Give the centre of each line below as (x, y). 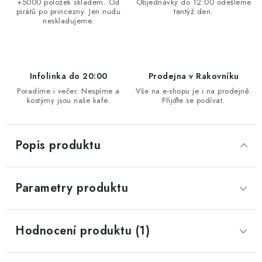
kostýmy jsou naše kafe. (68, 100)
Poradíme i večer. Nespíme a (68, 91)
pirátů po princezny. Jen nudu (68, 11)
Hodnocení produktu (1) (82, 230)
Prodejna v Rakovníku (194, 76)
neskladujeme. (68, 20)
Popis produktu (58, 145)
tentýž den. (194, 11)
